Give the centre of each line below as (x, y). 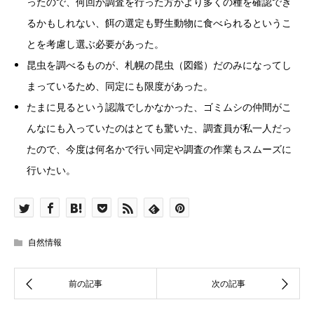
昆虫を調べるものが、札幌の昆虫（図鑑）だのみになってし (159, 65)
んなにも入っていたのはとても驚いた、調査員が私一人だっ (159, 128)
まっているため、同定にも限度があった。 (120, 86)
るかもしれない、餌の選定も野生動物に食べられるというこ (159, 23)
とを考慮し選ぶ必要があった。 (96, 44)
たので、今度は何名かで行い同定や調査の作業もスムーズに (159, 149)
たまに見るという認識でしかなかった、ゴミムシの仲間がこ (159, 107)
